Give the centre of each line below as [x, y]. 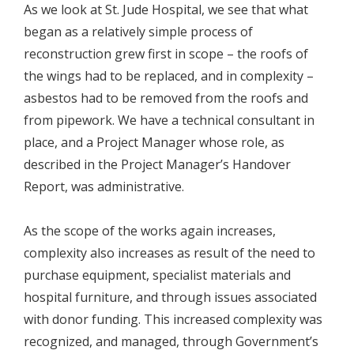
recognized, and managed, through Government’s [171, 342]
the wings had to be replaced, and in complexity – [169, 76]
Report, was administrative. [104, 187]
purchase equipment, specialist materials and [157, 275]
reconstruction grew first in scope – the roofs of [166, 54]
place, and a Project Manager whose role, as [154, 143]
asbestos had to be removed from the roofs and [166, 98]
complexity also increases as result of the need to [169, 253]
